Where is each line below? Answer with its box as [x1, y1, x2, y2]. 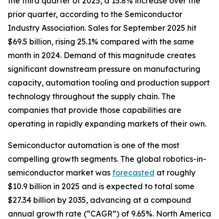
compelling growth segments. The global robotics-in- [8, 153, 206, 164]
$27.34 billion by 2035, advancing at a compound [8, 195, 191, 205]
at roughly [154, 167, 196, 177]
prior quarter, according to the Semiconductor [8, 9, 182, 19]
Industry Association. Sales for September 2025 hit [8, 22, 197, 33]
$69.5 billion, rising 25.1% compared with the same [8, 36, 194, 46]
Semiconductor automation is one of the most [8, 140, 179, 150]
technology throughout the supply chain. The [8, 91, 175, 101]
